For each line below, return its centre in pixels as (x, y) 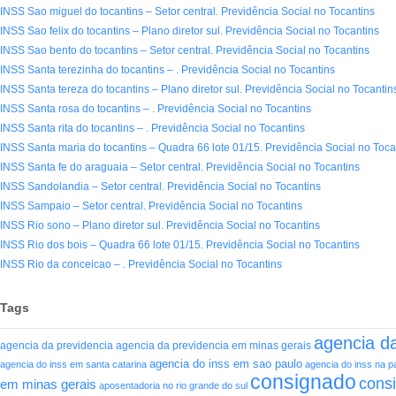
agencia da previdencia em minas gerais (213, 346)
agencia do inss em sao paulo (226, 364)
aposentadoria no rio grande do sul (173, 386)
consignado (303, 382)
